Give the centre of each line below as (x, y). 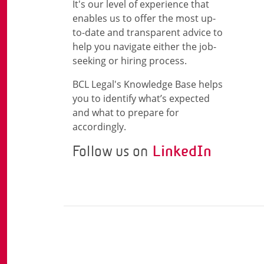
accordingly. (99, 127)
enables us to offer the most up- (144, 18)
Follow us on (113, 151)
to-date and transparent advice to (148, 32)
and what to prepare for (126, 113)
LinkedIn (182, 151)
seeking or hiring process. (130, 61)
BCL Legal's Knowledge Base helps (148, 84)
